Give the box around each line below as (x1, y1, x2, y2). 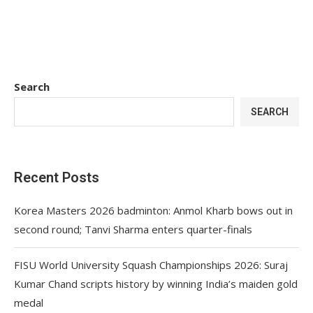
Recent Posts (14, 168, 99, 186)
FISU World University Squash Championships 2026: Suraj (14, 257, 288, 272)
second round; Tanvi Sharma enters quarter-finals (14, 221, 252, 236)
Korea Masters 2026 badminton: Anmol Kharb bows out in (14, 203, 293, 217)
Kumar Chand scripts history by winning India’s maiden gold (14, 276, 298, 291)
